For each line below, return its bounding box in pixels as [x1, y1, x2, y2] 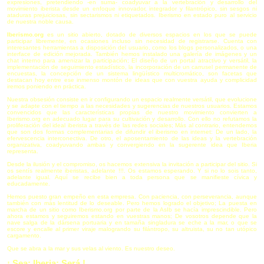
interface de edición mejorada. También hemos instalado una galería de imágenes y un [7, 50, 257, 57]
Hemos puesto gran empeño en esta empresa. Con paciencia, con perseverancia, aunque [7, 193, 257, 200]
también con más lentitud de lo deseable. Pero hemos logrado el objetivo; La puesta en [7, 199, 257, 206]
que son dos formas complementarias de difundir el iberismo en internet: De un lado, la [7, 128, 257, 135]
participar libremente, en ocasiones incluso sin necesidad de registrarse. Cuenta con [7, 37, 257, 44]
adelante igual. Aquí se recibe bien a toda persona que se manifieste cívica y [7, 173, 257, 180]
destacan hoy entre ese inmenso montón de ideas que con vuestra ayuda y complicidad [7, 76, 257, 83]
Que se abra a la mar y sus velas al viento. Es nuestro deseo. [7, 245, 175, 252]
